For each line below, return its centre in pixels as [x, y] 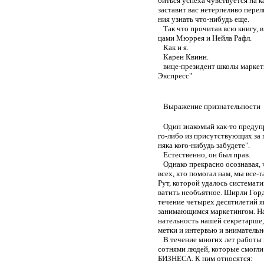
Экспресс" [175, 75]
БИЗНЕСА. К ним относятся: [205, 258]
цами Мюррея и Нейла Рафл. [205, 38]
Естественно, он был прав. [204, 154]
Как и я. [173, 47]
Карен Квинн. [183, 57]
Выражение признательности [209, 106]
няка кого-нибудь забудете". [204, 145]
